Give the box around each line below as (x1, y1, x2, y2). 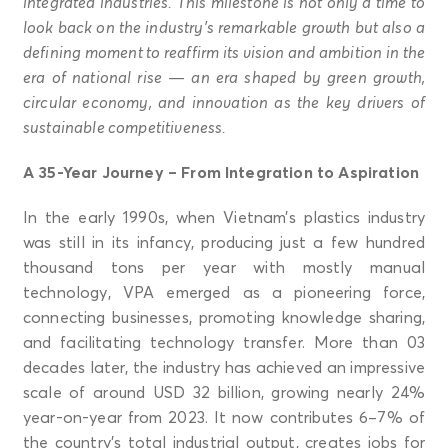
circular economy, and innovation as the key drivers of (23, 92, 425, 112)
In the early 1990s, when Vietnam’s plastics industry (23, 207, 425, 227)
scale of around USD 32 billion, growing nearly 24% (23, 382, 425, 402)
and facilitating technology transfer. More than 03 (23, 332, 425, 352)
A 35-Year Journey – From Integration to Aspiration (23, 162, 419, 182)
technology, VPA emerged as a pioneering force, (23, 282, 425, 302)
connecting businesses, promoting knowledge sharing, (23, 307, 425, 327)
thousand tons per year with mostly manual (23, 257, 425, 277)
